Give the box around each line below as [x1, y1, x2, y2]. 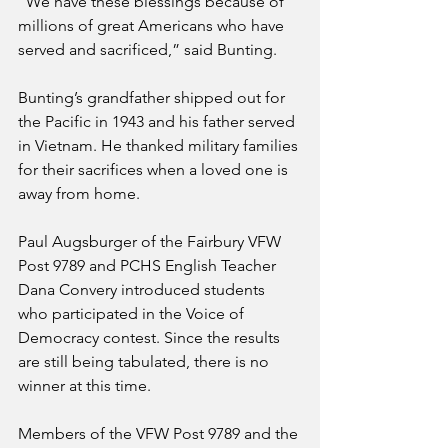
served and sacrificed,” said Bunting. [18, 40, 277, 59]
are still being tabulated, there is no [18, 352, 273, 371]
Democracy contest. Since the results [18, 328, 284, 347]
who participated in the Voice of [18, 304, 248, 323]
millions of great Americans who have [18, 16, 288, 35]
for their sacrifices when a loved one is [18, 160, 292, 179]
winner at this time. [18, 376, 155, 395]
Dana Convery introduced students [18, 280, 269, 299]
